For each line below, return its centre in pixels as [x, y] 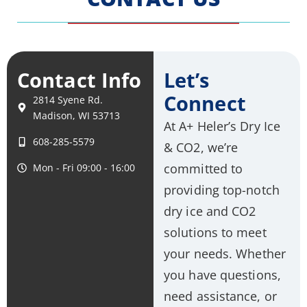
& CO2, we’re [201, 147]
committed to [204, 169]
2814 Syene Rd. [67, 100]
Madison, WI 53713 [76, 116]
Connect [205, 103]
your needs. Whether [225, 254]
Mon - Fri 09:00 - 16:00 [84, 168]
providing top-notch [222, 190]
